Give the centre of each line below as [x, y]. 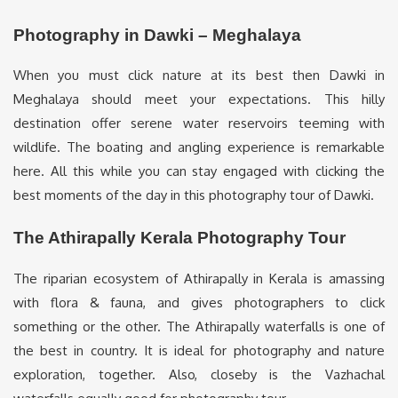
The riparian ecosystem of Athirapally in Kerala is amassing [199, 278]
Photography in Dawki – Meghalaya [157, 35]
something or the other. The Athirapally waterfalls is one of [199, 326]
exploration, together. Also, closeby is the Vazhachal [199, 374]
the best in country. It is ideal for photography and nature [199, 350]
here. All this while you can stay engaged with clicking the [199, 171]
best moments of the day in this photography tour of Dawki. [194, 195]
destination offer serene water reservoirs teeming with [199, 123]
